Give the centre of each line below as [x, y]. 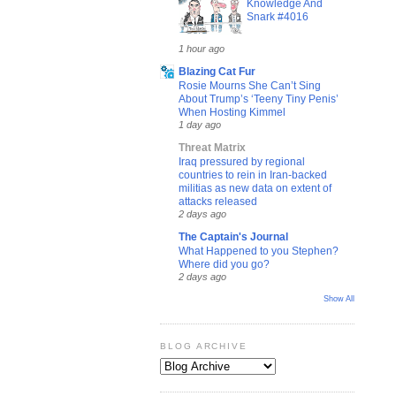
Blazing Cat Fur [217, 72]
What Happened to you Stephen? [259, 251]
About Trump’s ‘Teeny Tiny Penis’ [259, 99]
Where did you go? [224, 264]
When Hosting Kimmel [232, 112]
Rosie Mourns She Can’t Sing [250, 85]
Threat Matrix [212, 148]
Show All [339, 299]
